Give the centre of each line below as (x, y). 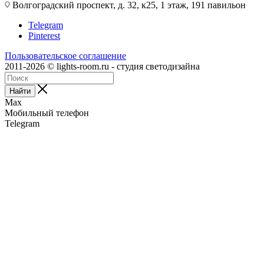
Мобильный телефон (47, 113)
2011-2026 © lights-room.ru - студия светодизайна (102, 66)
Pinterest (44, 35)
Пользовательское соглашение (65, 55)
